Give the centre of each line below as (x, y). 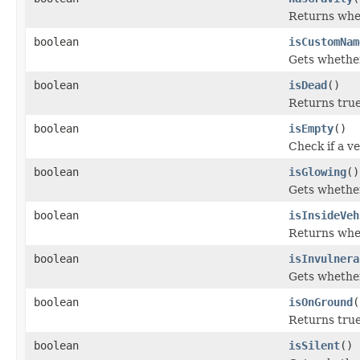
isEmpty (311, 128)
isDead (308, 85)
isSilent (314, 345)
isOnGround (321, 302)
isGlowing (317, 172)
